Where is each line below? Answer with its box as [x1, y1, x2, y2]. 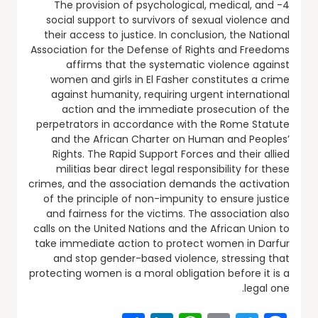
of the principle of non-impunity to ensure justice [43, 191, 290, 206]
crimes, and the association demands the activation [28, 176, 290, 191]
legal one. [244, 280, 290, 295]
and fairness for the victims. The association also [46, 206, 290, 221]
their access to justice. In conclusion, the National [44, 27, 290, 42]
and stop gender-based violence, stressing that [53, 251, 290, 265]
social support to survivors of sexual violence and [46, 12, 290, 27]
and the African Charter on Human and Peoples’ [51, 131, 290, 146]
